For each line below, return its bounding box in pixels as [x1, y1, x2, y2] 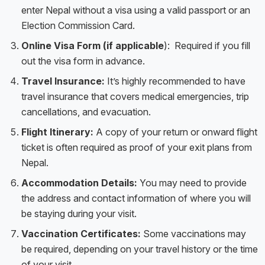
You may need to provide [137, 177, 247, 189]
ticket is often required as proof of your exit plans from [21, 141, 252, 154]
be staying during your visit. [21, 208, 137, 220]
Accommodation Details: [21, 177, 137, 189]
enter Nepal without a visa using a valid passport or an [21, 4, 250, 17]
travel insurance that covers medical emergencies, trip [21, 91, 249, 103]
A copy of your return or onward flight [96, 126, 257, 138]
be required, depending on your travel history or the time [21, 243, 258, 256]
